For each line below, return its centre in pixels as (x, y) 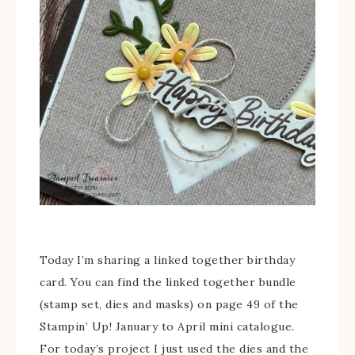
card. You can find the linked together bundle (168, 282)
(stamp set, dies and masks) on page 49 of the (169, 304)
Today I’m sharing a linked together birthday (167, 260)
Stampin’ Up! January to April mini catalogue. (167, 326)
